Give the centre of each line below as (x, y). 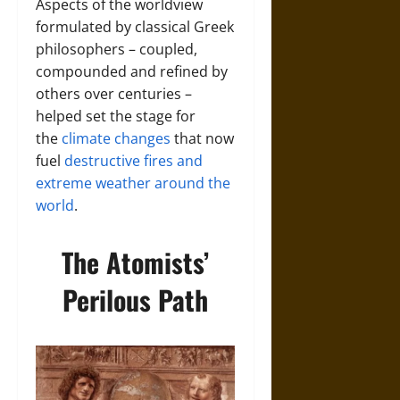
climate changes (116, 138)
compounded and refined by (132, 71)
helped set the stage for (116, 116)
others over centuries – (114, 94)
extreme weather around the (133, 183)
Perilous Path (136, 300)
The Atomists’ (136, 262)
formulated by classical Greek (135, 27)
